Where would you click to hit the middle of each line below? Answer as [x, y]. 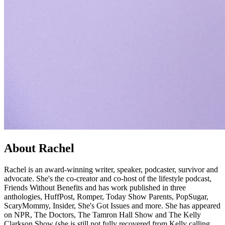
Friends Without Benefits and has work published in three [95, 187]
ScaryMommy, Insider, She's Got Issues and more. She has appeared [112, 205]
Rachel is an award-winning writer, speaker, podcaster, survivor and [111, 169]
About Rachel [39, 148]
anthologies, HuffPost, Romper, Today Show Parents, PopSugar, [106, 196]
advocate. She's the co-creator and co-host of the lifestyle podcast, [108, 178]
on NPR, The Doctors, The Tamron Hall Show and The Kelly [102, 214]
